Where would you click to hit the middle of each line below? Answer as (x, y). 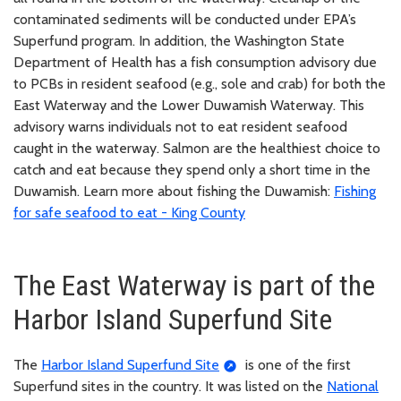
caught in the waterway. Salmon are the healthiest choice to (197, 148)
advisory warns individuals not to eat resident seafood (180, 126)
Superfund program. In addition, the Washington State (179, 40)
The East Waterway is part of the (194, 285)
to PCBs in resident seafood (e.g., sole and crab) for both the (200, 83)
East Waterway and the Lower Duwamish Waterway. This (189, 105)
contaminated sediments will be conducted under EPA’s (185, 19)
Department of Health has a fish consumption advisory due (195, 62)
